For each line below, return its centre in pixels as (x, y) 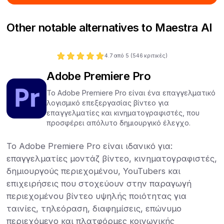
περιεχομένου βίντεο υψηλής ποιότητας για (97, 196)
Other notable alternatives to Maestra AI (109, 27)
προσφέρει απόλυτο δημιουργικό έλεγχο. (119, 122)
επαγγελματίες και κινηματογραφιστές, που (123, 112)
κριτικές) (155, 55)
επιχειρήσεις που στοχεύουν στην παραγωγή (99, 183)
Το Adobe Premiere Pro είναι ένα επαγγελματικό (131, 92)
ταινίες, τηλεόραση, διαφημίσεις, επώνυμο (94, 208)
